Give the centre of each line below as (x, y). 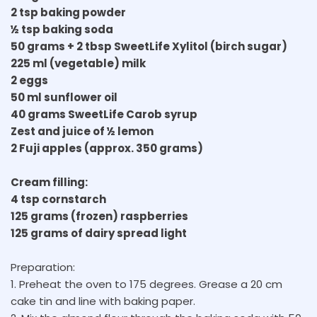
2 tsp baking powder (68, 12)
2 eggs (29, 80)
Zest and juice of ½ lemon (82, 131)
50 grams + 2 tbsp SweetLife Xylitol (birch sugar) (149, 46)
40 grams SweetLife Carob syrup (104, 114)
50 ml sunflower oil (64, 97)
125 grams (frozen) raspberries (99, 216)
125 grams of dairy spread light (99, 233)
